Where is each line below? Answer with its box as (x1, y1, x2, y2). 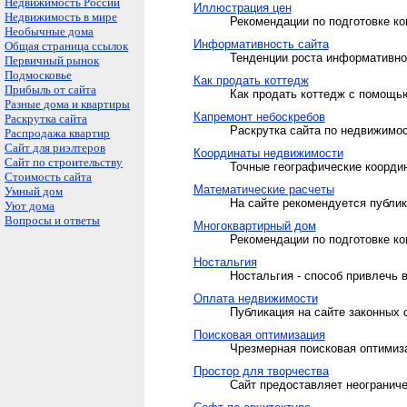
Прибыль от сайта (5, 83, 96, 96)
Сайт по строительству (5, 155, 123, 169)
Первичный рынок (5, 54, 99, 67)
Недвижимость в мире (5, 10, 117, 24)
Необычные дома (5, 25, 94, 38)
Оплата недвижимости (193, 292, 318, 305)
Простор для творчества (193, 364, 329, 378)
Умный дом (5, 184, 63, 198)
